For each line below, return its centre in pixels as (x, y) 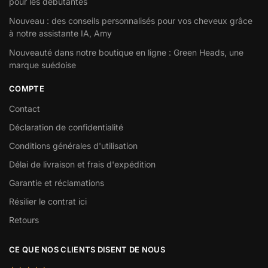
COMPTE (27, 89)
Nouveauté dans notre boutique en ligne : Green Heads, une (126, 53)
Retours (24, 220)
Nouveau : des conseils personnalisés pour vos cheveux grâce (131, 21)
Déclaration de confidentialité (66, 127)
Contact (25, 108)
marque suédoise (42, 65)
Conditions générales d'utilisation (73, 145)
